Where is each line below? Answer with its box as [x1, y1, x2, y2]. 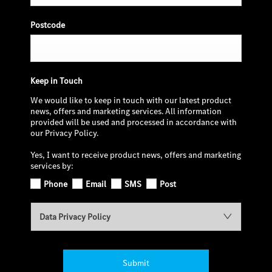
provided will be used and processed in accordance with [30, 117, 237, 128]
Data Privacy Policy [39, 211, 110, 222]
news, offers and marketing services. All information [30, 106, 222, 117]
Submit [123, 257, 149, 268]
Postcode [30, 19, 65, 31]
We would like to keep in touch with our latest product [30, 95, 231, 106]
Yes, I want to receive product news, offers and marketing [30, 149, 241, 161]
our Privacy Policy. [30, 127, 98, 139]
